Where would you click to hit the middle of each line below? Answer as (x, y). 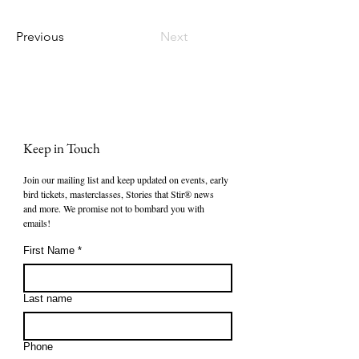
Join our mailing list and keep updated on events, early (126, 179)
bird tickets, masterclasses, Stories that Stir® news (119, 194)
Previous (40, 36)
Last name (48, 298)
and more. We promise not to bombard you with (114, 208)
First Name (49, 250)
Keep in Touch (62, 148)
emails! (37, 223)
